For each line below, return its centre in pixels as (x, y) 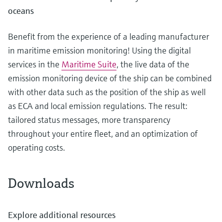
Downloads (41, 183)
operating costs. (36, 147)
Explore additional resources (62, 215)
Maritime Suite (89, 64)
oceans (21, 10)
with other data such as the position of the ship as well (107, 92)
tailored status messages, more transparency (89, 119)
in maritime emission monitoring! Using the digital (99, 50)
